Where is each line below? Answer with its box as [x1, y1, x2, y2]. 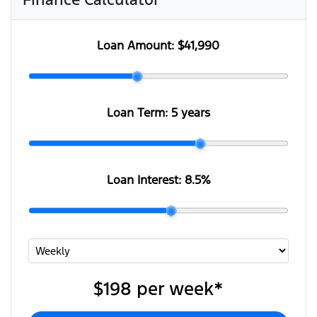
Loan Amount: [97, 38, 178, 54]
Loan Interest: [106, 172, 185, 188]
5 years [171, 105, 210, 121]
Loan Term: [106, 105, 171, 121]
